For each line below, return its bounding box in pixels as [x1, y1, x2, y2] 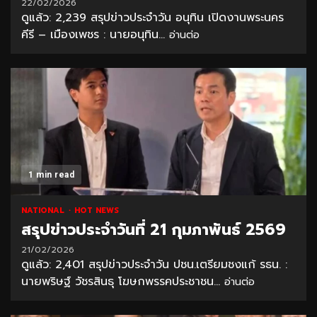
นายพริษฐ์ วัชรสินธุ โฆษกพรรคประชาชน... [21, 273, 224, 291]
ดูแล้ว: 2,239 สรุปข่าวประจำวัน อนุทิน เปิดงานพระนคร [21, 9, 284, 27]
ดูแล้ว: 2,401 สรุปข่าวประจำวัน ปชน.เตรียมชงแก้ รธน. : [21, 256, 287, 274]
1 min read [28, 170, 74, 180]
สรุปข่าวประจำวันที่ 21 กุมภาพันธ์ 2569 [21, 218, 286, 242]
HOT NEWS [74, 204, 119, 217]
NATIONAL [21, 204, 67, 217]
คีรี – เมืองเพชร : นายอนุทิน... [21, 26, 169, 44]
